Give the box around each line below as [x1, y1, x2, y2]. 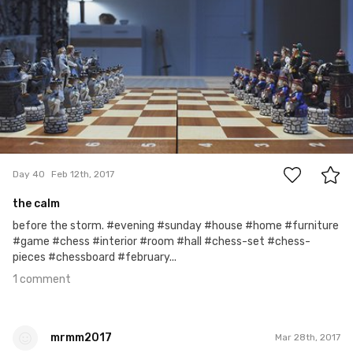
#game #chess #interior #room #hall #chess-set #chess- [13, 234, 310, 248]
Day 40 [13, 169, 45, 180]
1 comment [13, 272, 71, 286]
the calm [13, 196, 60, 210]
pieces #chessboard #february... [13, 250, 176, 264]
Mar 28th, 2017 [275, 332, 340, 344]
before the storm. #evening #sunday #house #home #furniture [13, 218, 339, 232]
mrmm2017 [50, 330, 112, 344]
